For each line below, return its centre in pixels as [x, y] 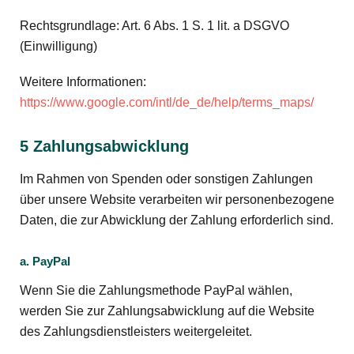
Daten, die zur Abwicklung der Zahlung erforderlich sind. [177, 220]
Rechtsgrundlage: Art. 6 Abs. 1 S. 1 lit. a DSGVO [154, 25]
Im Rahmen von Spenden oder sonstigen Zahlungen [166, 179]
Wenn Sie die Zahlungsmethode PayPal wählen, [156, 291]
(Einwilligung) [58, 46]
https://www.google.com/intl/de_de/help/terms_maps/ [167, 102]
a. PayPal [45, 261]
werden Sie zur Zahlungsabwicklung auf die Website [167, 311]
